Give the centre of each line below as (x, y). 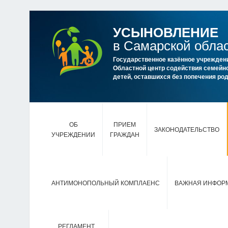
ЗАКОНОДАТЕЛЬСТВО (187, 130)
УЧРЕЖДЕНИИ (73, 135)
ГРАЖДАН (125, 135)
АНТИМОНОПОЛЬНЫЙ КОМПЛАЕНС (106, 183)
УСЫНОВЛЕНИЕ (166, 32)
